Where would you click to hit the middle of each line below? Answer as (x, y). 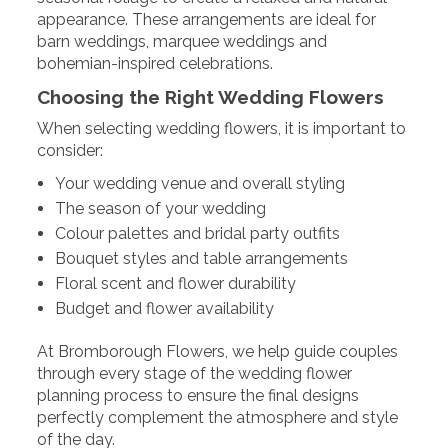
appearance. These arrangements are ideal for (207, 20)
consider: (70, 151)
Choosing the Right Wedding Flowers (211, 97)
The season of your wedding (160, 208)
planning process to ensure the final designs (198, 395)
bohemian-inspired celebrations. (155, 64)
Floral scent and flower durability (175, 283)
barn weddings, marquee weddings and (182, 42)
